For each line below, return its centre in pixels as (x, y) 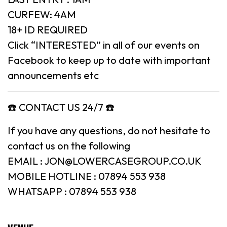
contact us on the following (69, 145)
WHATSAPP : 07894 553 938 (72, 191)
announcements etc (53, 75)
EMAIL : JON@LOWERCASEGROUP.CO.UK (105, 161)
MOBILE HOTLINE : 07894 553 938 (87, 176)
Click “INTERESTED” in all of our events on (104, 45)
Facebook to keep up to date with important (109, 60)
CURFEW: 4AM (42, 14)
